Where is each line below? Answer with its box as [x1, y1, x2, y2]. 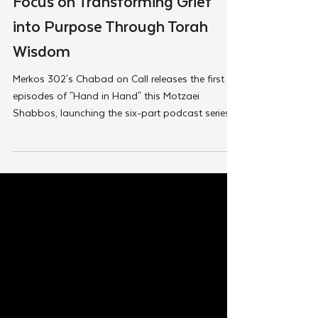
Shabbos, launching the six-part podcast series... [13, 151, 236, 168]
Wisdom [13, 85, 70, 110]
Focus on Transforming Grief [13, 35, 212, 60]
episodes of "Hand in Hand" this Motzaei [13, 134, 199, 150]
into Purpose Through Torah [13, 60, 208, 85]
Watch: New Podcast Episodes [13, 11, 228, 35]
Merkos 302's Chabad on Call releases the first [13, 117, 224, 133]
